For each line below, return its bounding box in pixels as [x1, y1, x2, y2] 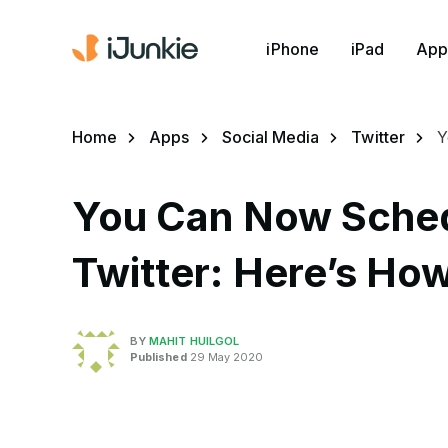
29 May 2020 [186, 349, 264, 364]
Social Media [221, 127, 320, 147]
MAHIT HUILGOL [149, 333, 240, 348]
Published [130, 349, 187, 364]
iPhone [266, 38, 319, 59]
